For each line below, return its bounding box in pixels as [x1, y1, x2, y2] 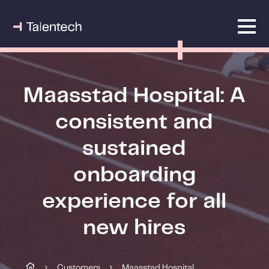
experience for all [42, 191, 227, 213]
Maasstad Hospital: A [23, 85, 246, 107]
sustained [82, 138, 187, 160]
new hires [83, 217, 186, 239]
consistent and [55, 112, 214, 133]
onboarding [73, 165, 196, 186]
